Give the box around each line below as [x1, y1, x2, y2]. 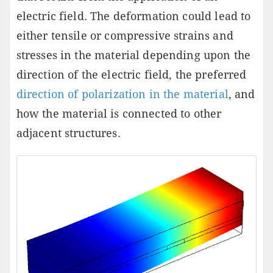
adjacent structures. [16, 127, 121, 140]
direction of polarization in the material [16, 88, 229, 101]
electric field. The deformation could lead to [16, 10, 251, 23]
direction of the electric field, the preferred [16, 68, 247, 82]
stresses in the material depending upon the [16, 49, 251, 62]
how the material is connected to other [16, 107, 222, 121]
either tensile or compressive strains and [16, 29, 233, 43]
